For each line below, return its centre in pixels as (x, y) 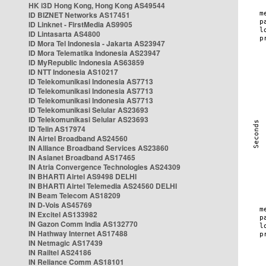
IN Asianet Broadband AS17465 (82, 157)
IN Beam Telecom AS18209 (75, 195)
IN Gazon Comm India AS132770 (83, 224)
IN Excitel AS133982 (63, 214)
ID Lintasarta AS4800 (64, 34)
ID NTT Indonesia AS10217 (73, 72)
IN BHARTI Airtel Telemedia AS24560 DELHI (103, 186)
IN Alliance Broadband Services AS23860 (99, 148)
